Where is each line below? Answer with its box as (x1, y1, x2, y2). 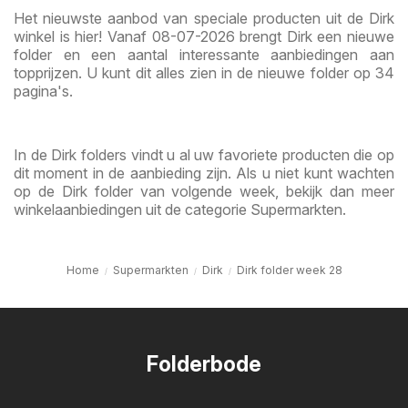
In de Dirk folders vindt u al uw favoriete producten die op (14, 145, 394, 164)
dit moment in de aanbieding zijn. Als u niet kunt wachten (14, 163, 394, 182)
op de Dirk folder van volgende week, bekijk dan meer (14, 181, 394, 200)
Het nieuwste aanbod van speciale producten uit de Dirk (14, 8, 394, 27)
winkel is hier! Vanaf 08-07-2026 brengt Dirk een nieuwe (14, 26, 394, 46)
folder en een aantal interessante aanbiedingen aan (14, 45, 394, 64)
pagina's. (14, 81, 73, 100)
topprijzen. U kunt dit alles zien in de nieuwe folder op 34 (14, 63, 394, 82)
